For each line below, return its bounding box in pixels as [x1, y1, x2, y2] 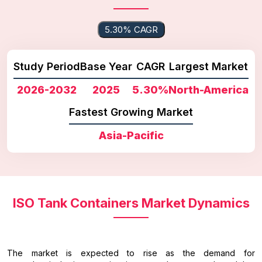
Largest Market [169, 60, 248, 73]
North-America [168, 83, 249, 96]
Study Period [13, 60, 80, 73]
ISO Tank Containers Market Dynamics [12, 195, 250, 211]
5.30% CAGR [104, 23, 158, 35]
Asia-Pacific [98, 129, 164, 142]
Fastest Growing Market [69, 105, 193, 118]
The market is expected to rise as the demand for [7, 247, 255, 258]
